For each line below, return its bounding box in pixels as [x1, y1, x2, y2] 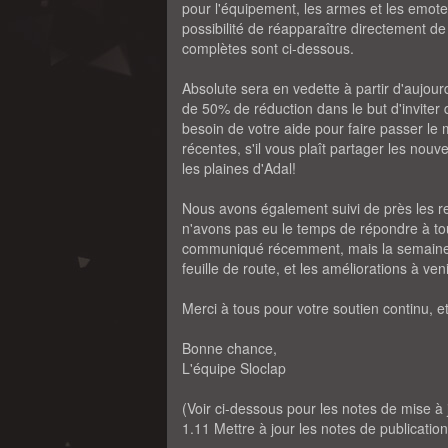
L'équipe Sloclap [182, 358, 286, 378]
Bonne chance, [182, 338, 277, 358]
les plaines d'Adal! [182, 158, 296, 178]
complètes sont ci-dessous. [182, 38, 354, 58]
